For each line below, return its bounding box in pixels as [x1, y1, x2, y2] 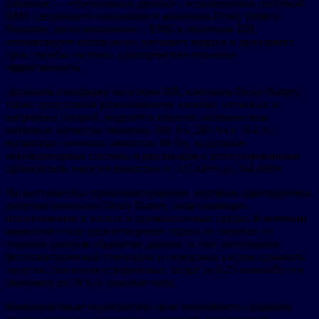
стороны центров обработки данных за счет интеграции [6, 237, 279, 250]
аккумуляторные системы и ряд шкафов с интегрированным [6, 149, 300, 162]
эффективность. [6, 61, 83, 73]
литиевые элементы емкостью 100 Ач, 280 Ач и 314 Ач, [6, 123, 278, 136]
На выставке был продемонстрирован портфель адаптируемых [6, 186, 312, 199]
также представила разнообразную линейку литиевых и [6, 98, 278, 110]
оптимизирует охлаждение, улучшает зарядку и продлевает [6, 35, 294, 48]
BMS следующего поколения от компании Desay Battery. [6, 9, 281, 22]
